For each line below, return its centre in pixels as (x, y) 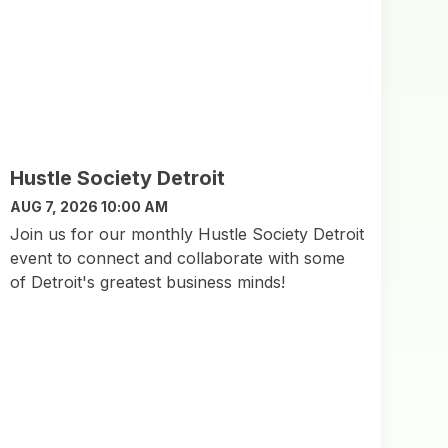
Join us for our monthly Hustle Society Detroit (186, 233)
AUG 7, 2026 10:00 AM (88, 206)
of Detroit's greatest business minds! (147, 281)
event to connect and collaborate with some (177, 257)
